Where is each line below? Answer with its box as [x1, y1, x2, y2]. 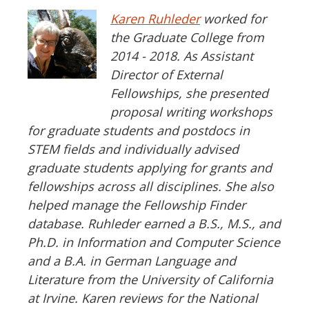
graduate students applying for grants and [28, 159, 272, 177]
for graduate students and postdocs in [28, 122, 250, 139]
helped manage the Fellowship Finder [28, 197, 246, 214]
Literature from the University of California [28, 271, 273, 288]
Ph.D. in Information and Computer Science [28, 234, 280, 251]
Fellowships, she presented [110, 85, 268, 102]
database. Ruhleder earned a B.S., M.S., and [28, 215, 281, 232]
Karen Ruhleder [110, 10, 200, 28]
